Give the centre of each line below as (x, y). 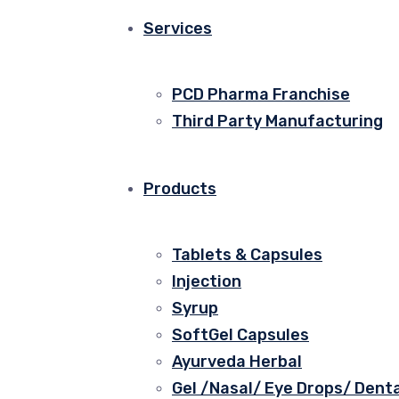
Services (178, 28)
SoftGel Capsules (240, 335)
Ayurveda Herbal (237, 362)
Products (180, 189)
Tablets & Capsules (247, 255)
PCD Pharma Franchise (261, 94)
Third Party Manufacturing (277, 121)
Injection (207, 281)
